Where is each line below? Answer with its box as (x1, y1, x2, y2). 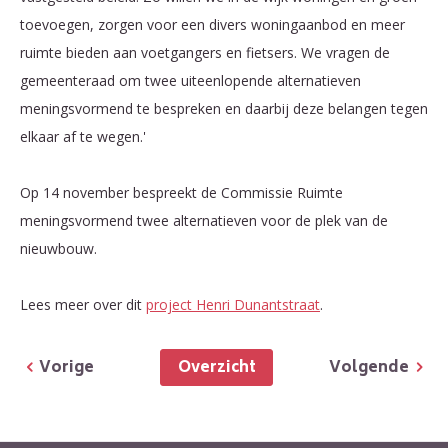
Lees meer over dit (20, 295, 146, 315)
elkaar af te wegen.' (20, 127, 154, 147)
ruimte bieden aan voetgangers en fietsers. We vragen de (20, 43, 390, 63)
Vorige (39, 356, 94, 383)
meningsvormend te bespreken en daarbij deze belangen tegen (20, 99, 428, 119)
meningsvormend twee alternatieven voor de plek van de (20, 211, 388, 231)
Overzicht (190, 356, 256, 382)
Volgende (341, 356, 409, 383)
